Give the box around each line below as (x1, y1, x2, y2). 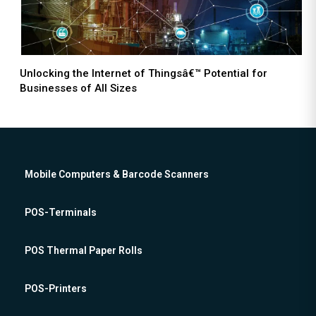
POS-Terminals (25, 207, 97, 219)
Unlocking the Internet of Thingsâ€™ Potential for (20, 67, 267, 80)
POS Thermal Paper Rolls (25, 245, 142, 257)
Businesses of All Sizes (20, 82, 137, 95)
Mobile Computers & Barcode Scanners (25, 169, 209, 181)
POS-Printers (25, 283, 87, 295)
